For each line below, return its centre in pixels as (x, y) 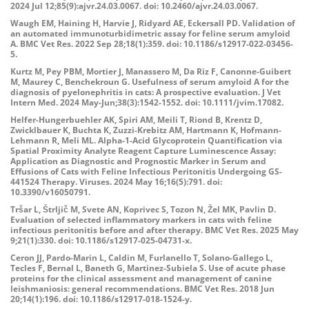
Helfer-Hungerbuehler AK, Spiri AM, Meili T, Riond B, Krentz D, (136, 120)
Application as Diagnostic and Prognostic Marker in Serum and (138, 161)
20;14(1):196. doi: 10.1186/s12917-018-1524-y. (101, 299)
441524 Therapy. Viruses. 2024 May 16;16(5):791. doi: (116, 182)
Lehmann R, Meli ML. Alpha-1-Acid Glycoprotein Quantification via (146, 140)
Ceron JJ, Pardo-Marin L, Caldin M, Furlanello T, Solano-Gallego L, (141, 258)
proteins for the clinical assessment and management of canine (141, 278)
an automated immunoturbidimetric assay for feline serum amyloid (150, 33)
